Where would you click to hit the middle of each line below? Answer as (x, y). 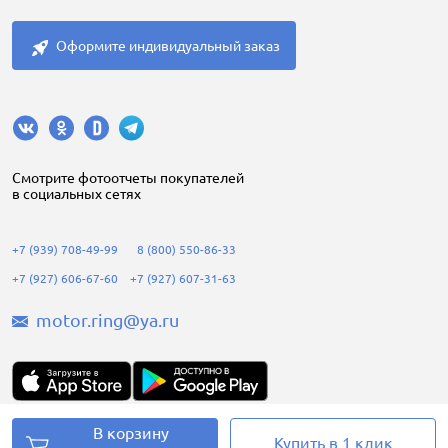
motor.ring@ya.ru (107, 320)
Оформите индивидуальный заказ (168, 46)
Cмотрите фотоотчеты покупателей (128, 178)
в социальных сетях (76, 194)
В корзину (131, 432)
